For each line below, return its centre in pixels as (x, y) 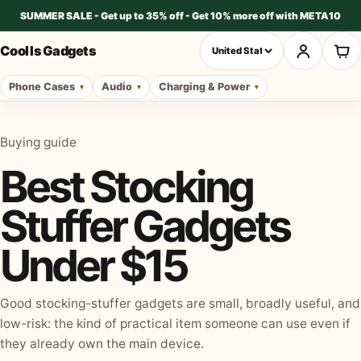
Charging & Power (204, 87)
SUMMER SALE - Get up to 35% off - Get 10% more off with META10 (180, 15)
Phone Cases (42, 87)
